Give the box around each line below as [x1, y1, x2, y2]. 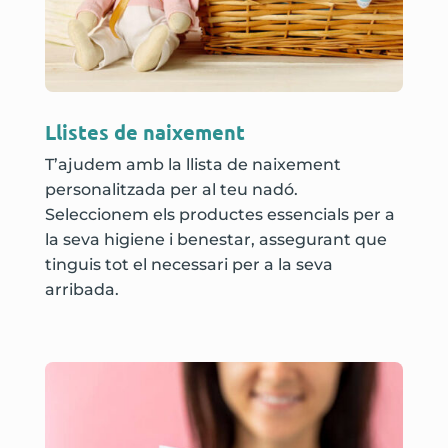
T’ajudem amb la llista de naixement [44, 154, 341, 174]
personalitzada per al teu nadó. [44, 179, 298, 199]
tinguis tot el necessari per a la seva [44, 254, 333, 274]
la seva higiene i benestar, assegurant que [44, 229, 387, 249]
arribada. [44, 279, 119, 299]
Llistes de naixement [44, 118, 245, 145]
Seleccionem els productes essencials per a [44, 204, 395, 224]
